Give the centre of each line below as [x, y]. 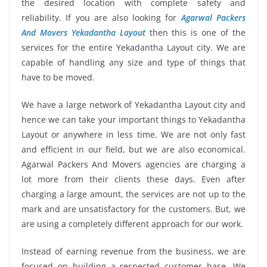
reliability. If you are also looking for [101, 18]
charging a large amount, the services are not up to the [133, 194]
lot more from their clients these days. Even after [133, 179]
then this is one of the [195, 33]
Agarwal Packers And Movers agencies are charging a [133, 164]
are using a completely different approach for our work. [132, 224]
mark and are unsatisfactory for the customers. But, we [133, 209]
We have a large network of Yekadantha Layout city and [133, 105]
